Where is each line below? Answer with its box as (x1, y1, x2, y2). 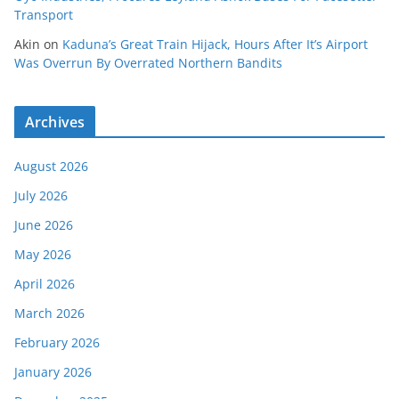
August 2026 (14, 157, 88, 175)
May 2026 (14, 245, 71, 263)
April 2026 (14, 274, 75, 292)
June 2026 (14, 216, 73, 233)
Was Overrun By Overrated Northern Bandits (14, 53, 282, 71)
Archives (25, 111, 85, 132)
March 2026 (14, 304, 85, 322)
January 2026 (14, 362, 92, 380)
